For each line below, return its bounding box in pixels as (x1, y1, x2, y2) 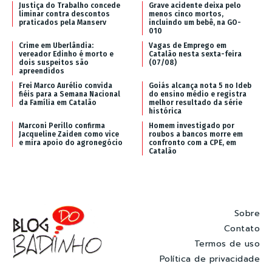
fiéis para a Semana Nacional (19, 89, 120, 98)
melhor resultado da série (149, 98, 242, 107)
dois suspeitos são (19, 58, 89, 67)
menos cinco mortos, (149, 9, 223, 18)
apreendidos (19, 66, 64, 75)
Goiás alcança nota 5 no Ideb (149, 81, 251, 90)
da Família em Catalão (19, 98, 97, 107)
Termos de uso (194, 237, 260, 251)
